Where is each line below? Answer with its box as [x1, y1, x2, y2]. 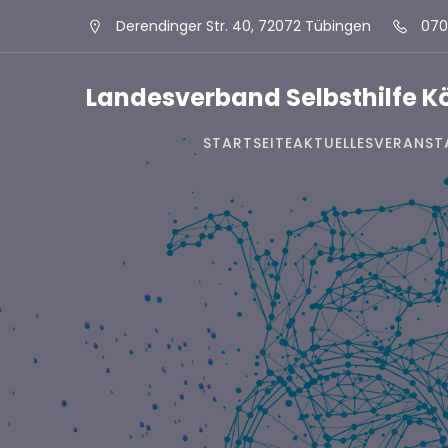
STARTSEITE [202, 133, 293, 153]
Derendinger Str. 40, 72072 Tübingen [116, 15, 371, 36]
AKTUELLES [292, 133, 374, 153]
